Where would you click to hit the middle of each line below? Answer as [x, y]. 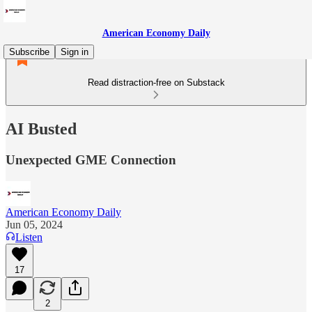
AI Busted [41, 128]
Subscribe [29, 52]
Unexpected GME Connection [91, 159]
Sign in [75, 52]
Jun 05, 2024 [34, 224]
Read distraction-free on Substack [156, 83]
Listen [29, 237]
